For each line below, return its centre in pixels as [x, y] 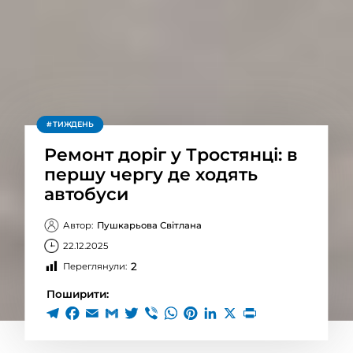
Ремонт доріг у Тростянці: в [171, 155]
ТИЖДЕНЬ [73, 124]
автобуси [87, 194]
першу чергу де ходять [151, 175]
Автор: [78, 225]
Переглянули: [95, 266]
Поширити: [78, 294]
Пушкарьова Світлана [150, 225]
